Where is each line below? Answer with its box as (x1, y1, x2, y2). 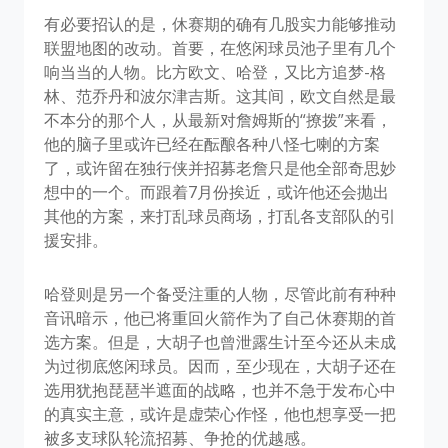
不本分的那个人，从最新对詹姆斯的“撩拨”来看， (44, 109, 392, 132)
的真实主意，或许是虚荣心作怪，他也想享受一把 (44, 403, 396, 426)
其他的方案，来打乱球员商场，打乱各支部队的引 (44, 205, 396, 228)
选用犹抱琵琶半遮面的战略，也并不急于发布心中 (44, 379, 396, 402)
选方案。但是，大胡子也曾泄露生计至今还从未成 (44, 331, 396, 354)
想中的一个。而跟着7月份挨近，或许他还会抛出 (44, 181, 389, 204)
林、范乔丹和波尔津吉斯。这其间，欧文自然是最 (44, 85, 396, 108)
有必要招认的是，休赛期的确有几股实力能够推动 (44, 13, 396, 36)
